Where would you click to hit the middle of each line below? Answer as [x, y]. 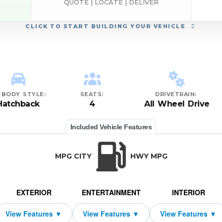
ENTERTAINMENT [111, 193]
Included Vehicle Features [111, 127]
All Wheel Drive [177, 104]
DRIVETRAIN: [176, 94]
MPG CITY [74, 156]
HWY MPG [148, 156]
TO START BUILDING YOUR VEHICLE [118, 28]
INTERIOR [188, 193]
